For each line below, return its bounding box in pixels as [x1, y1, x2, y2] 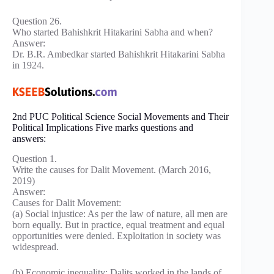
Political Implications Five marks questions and [12, 122, 193, 133]
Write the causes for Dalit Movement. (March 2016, [12, 165, 211, 176]
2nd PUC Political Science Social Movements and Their [12, 111, 229, 122]
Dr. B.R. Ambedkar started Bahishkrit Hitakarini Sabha [12, 49, 225, 60]
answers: [12, 133, 46, 144]
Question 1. [12, 154, 57, 165]
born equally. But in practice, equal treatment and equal [12, 220, 224, 231]
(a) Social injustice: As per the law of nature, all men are [12, 209, 228, 220]
